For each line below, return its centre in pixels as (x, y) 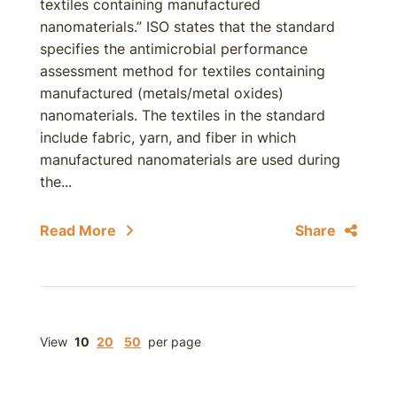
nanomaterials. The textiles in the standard (183, 115)
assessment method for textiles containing (183, 71)
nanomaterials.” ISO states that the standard (187, 27)
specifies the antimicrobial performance (174, 49)
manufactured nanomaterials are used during (190, 160)
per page (175, 342)
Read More (78, 230)
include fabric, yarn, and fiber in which (168, 137)
